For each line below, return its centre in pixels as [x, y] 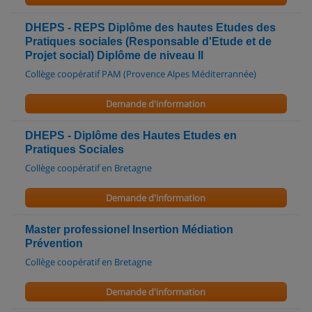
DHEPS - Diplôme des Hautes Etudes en [131, 135]
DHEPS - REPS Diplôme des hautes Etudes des [150, 27]
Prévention [54, 243]
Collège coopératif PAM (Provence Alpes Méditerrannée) [141, 73]
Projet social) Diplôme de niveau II [114, 55]
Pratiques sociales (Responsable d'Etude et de [148, 41]
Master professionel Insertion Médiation [129, 229]
